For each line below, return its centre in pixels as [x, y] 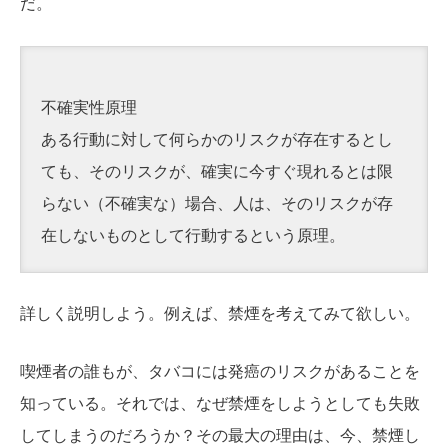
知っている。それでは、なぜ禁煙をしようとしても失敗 [220, 403]
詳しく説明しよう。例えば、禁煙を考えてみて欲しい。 [220, 314]
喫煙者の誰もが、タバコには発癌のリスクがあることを [220, 371]
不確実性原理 [89, 108]
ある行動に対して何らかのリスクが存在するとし [217, 140]
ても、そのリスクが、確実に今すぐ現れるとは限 [217, 172]
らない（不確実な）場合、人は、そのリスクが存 [217, 204]
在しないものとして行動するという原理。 [193, 236]
